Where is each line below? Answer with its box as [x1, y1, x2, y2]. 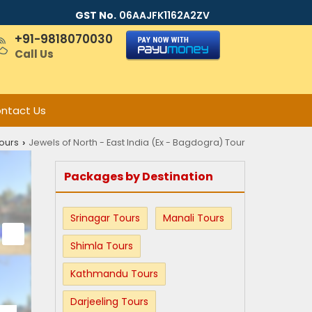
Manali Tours [163, 211, 224, 225]
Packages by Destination [64, 169, 213, 185]
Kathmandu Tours [70, 267, 158, 281]
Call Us [15, 47, 54, 61]
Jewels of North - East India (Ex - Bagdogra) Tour [29, 136, 245, 148]
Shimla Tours [70, 239, 133, 253]
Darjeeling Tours [70, 295, 148, 309]
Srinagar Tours [70, 211, 140, 225]
